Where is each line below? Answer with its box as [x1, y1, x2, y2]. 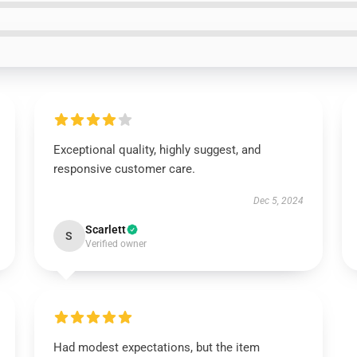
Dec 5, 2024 [253, 195, 304, 206]
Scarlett [84, 223, 126, 236]
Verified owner [84, 238, 147, 249]
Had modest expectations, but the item [53, 340, 260, 355]
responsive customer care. [53, 162, 195, 176]
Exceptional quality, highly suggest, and [53, 143, 261, 157]
